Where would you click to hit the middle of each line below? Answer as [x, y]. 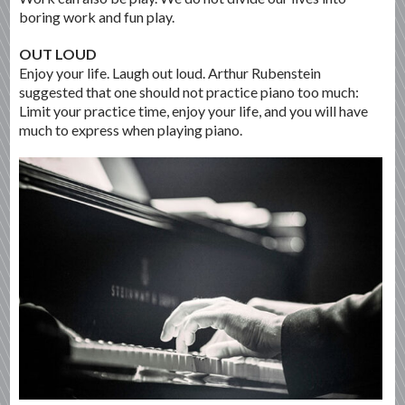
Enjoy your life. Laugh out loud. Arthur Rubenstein [170, 72]
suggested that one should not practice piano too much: [189, 91]
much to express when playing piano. [131, 129]
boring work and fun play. [97, 16]
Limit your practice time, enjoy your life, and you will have [194, 110]
